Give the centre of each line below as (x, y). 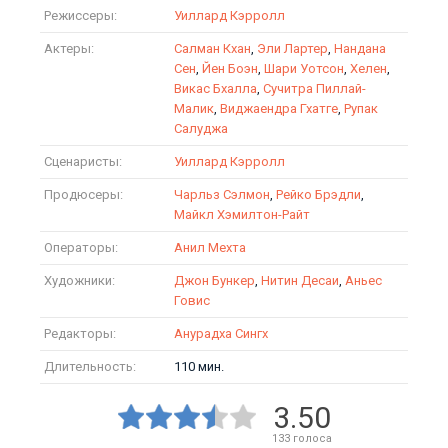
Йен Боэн (230, 68)
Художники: (79, 280)
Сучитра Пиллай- (314, 88)
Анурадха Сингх (221, 333)
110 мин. (199, 366)
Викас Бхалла (215, 88)
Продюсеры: (83, 194)
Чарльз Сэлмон (222, 194)
